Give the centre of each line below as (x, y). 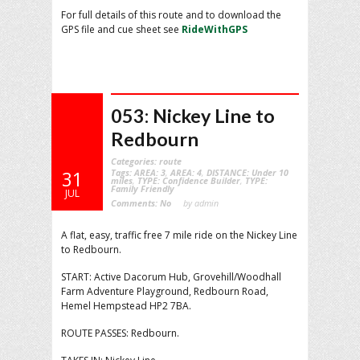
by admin (201, 202)
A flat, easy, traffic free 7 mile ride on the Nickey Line (179, 235)
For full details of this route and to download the (171, 14)
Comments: (135, 202)
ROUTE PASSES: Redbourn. (120, 333)
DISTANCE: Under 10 (247, 172)
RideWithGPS (215, 29)
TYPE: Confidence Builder (189, 180)
